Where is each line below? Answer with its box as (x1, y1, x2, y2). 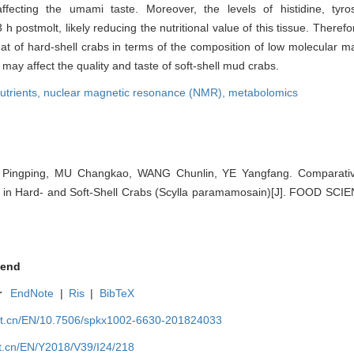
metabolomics (228, 86, 298, 100)
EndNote (10, 287, 55, 300)
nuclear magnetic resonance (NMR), (43, 86, 228, 100)
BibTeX (99, 287, 134, 300)
